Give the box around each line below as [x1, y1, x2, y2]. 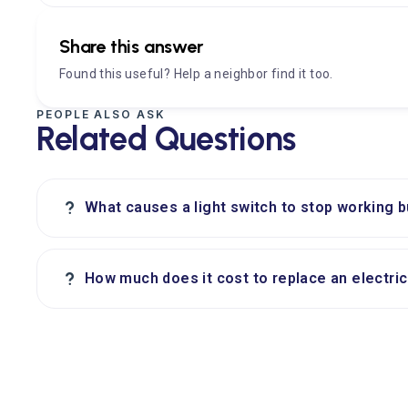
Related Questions [36, 118, 296, 158]
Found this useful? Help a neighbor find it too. [59, 66, 333, 81]
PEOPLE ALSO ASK [36, 107, 166, 121]
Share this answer [59, 35, 203, 57]
